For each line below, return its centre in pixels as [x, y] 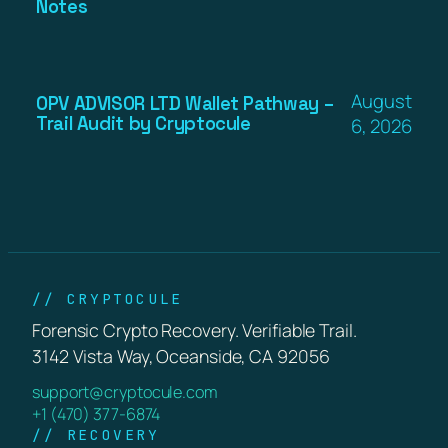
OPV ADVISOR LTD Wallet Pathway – [185, 103]
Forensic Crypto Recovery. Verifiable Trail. [194, 329]
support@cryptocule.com [125, 391]
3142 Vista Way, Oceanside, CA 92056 [181, 355]
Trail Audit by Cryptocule [143, 123]
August [381, 100]
